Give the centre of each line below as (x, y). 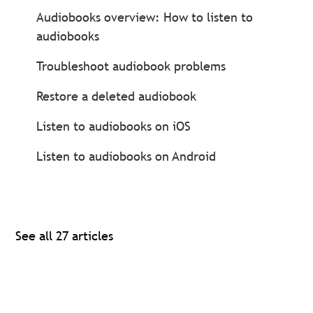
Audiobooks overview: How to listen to (145, 17)
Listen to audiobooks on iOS (114, 126)
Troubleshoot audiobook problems (131, 66)
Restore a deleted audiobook (117, 96)
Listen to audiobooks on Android (126, 156)
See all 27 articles (65, 236)
